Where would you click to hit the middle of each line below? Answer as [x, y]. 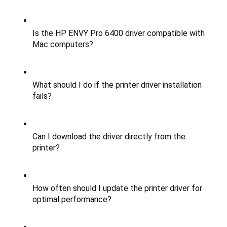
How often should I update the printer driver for [117, 188]
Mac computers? [63, 44]
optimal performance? [72, 199]
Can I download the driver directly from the [109, 136]
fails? [42, 96]
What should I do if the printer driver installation [117, 85]
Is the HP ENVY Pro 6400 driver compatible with [119, 33]
